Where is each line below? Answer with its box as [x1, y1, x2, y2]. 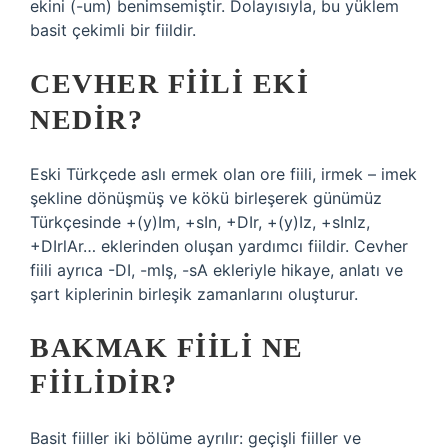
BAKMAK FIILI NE [30, 332, 304, 363]
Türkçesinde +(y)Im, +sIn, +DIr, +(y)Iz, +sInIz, [30, 212, 370, 232]
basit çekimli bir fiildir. [30, 20, 196, 40]
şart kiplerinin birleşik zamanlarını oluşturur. [30, 284, 358, 304]
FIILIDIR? [30, 368, 178, 399]
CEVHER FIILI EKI [30, 68, 309, 99]
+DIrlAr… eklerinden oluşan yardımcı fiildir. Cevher [30, 236, 408, 256]
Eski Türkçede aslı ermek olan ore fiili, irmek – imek [30, 164, 417, 184]
